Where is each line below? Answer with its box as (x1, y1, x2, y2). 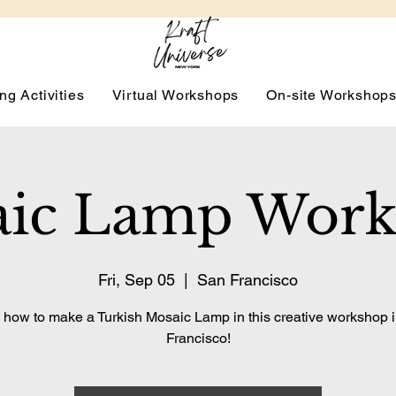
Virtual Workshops (111, 87, 240, 103)
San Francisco (197, 270, 298, 289)
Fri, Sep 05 (98, 270, 175, 289)
